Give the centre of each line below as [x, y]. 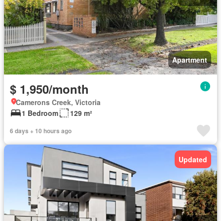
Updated [193, 159]
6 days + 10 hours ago [41, 131]
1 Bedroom [40, 113]
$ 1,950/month [49, 89]
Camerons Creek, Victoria [58, 102]
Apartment [190, 60]
